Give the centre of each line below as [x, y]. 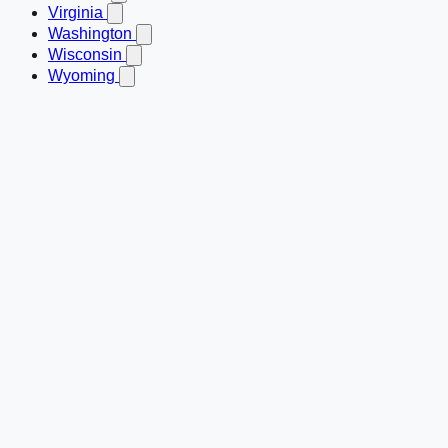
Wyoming [83, 76]
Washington [92, 34]
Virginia [77, 13]
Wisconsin [87, 55]
